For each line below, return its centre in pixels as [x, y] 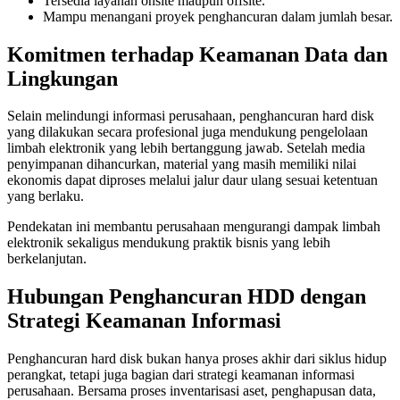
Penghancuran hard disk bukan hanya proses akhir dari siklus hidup [197, 359]
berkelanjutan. [47, 259]
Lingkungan [62, 78]
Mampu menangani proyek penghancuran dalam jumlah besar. [218, 16]
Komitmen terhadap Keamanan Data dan [197, 54]
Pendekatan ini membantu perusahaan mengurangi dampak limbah [194, 227]
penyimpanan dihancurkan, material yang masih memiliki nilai [182, 164]
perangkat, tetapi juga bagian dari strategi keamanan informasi [181, 375]
